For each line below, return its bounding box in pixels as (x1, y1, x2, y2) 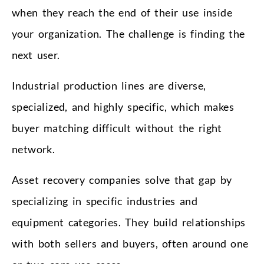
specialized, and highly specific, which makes (12, 100, 234, 113)
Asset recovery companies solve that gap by (12, 173, 232, 186)
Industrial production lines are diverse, (12, 78, 206, 92)
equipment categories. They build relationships (12, 215, 246, 229)
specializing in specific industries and (12, 194, 197, 207)
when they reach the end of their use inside (12, 5, 232, 19)
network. (12, 142, 55, 156)
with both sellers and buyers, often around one (12, 236, 249, 250)
